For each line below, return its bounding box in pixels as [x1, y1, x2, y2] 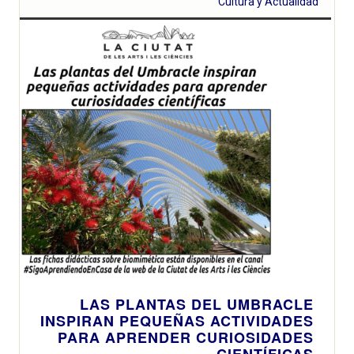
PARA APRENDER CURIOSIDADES [58, 326, 314, 348]
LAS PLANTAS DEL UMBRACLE [80, 293, 314, 314]
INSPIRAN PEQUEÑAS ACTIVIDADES [40, 310, 314, 331]
